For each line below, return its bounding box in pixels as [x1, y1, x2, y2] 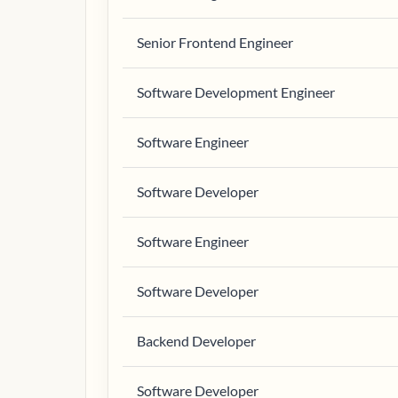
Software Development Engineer [137, 84, 335, 100]
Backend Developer [137, 332, 256, 349]
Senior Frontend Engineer [137, 34, 293, 51]
